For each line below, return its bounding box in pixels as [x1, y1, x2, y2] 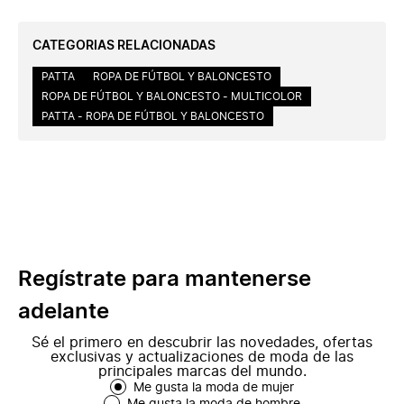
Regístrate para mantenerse [18, 269, 311, 290]
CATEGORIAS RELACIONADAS [32, 40, 216, 52]
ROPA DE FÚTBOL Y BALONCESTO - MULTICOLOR [41, 91, 302, 102]
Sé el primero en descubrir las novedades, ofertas [32, 335, 372, 350]
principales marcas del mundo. [97, 364, 307, 379]
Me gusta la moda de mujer [133, 381, 294, 394]
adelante [18, 301, 109, 323]
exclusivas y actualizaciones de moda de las [50, 350, 353, 364]
